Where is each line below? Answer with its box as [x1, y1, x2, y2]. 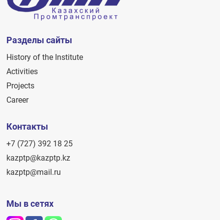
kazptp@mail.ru [6, 167, 61, 177]
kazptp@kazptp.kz [6, 153, 71, 163]
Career [6, 95, 29, 105]
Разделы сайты [6, 35, 73, 46]
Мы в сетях [6, 198, 54, 209]
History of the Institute [6, 53, 83, 62]
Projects [6, 81, 35, 91]
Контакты [6, 121, 49, 132]
